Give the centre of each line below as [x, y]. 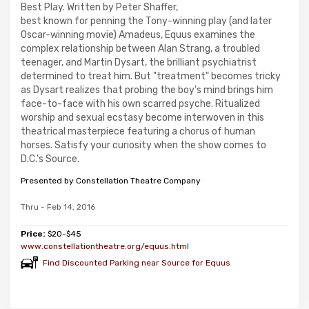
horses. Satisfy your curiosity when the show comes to [143, 145]
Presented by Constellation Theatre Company [111, 181]
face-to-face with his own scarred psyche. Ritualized [140, 104]
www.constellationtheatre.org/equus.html [105, 246]
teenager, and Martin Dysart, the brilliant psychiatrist [139, 62]
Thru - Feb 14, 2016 [58, 207]
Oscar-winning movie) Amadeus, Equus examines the [138, 35]
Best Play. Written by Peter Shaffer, [99, 7]
